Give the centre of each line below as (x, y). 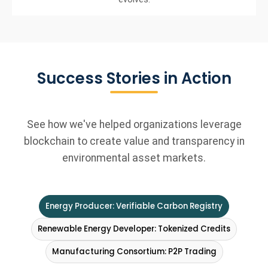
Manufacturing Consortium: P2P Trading (134, 252)
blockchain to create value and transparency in (134, 141)
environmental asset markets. (134, 158)
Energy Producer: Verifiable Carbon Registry (206, 206)
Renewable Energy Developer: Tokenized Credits (134, 229)
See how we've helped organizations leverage (134, 125)
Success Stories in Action (134, 79)
